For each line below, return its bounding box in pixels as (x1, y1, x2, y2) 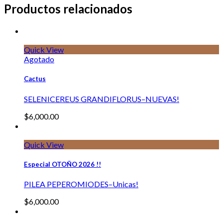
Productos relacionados (4, 1, 132, 16)
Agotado (24, 54, 54, 64)
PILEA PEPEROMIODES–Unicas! (24, 179, 138, 189)
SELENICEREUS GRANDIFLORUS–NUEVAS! (24, 94, 179, 104)
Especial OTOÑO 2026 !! (24, 160, 101, 168)
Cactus (24, 75, 46, 83)
